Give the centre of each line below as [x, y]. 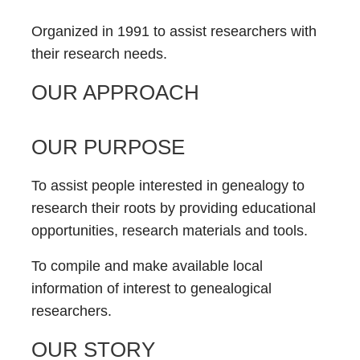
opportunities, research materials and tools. [170, 231]
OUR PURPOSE [108, 147]
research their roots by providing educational [174, 208]
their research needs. [103, 54]
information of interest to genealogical [151, 288]
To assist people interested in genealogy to [168, 186]
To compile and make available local [147, 266]
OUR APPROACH [115, 92]
